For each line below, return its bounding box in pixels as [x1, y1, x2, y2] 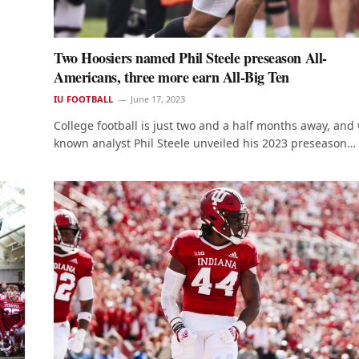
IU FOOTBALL [54, 92, 114, 105]
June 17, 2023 [131, 92, 186, 105]
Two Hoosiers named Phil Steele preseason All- [54, 46, 327, 68]
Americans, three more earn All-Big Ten [54, 66, 289, 87]
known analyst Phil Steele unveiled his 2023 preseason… [54, 135, 356, 151]
